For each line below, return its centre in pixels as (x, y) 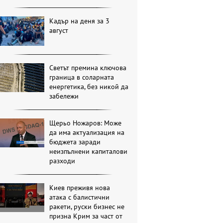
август (59, 31)
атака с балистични (80, 197)
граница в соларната (82, 77)
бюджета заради (75, 142)
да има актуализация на (87, 132)
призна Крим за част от (86, 216)
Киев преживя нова (80, 187)
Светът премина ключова (88, 67)
